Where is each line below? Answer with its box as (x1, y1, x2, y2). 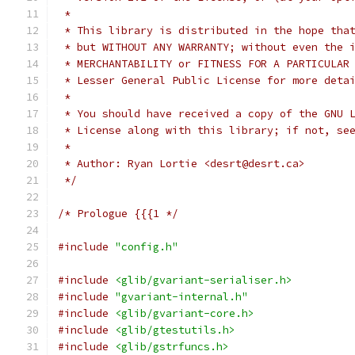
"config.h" (115, 240, 178, 254)
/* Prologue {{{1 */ (58, 207, 178, 220)
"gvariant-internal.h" (115, 290, 248, 303)
